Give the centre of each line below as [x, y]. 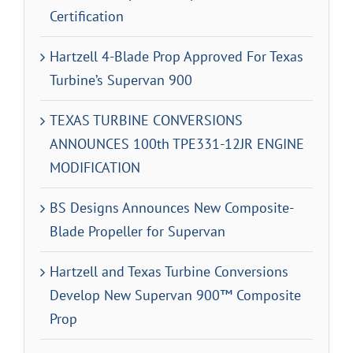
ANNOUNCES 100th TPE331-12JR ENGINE [177, 143]
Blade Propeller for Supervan [137, 231]
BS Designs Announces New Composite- [172, 207]
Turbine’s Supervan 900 [121, 80]
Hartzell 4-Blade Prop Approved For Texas [176, 56]
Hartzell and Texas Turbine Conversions [169, 271]
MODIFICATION [95, 167]
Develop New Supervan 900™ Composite [175, 295]
